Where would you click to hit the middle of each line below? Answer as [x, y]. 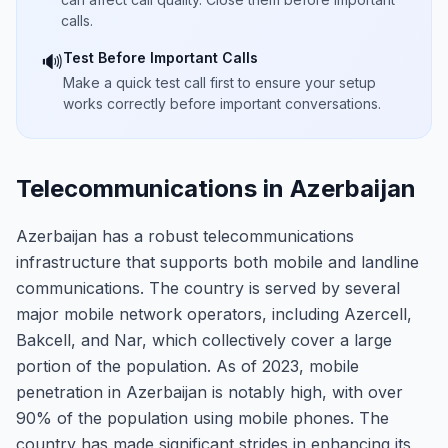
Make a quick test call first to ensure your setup [219, 82]
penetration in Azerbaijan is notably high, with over [209, 392]
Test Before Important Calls [160, 57]
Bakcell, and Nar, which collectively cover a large [204, 340]
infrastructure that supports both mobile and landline [217, 262]
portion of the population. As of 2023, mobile [187, 366]
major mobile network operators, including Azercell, [214, 314]
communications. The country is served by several [208, 288]
